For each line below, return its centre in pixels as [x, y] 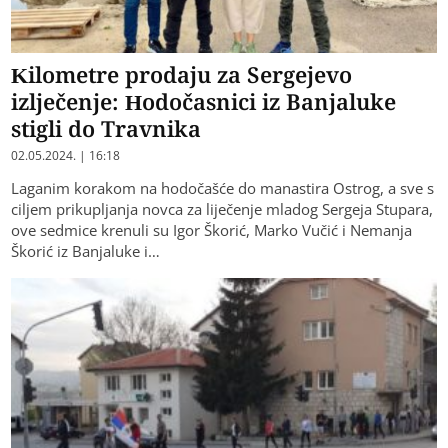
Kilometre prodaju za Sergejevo [182, 73]
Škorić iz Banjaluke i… [86, 250]
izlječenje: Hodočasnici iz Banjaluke [204, 100]
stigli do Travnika [106, 127]
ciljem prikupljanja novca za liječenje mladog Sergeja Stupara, [222, 208]
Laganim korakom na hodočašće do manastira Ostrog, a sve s [223, 187]
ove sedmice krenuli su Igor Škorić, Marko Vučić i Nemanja [212, 229]
